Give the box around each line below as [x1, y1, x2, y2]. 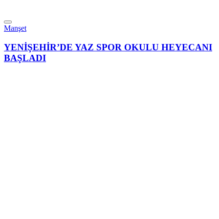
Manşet [4, 23, 26, 32]
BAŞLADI [4, 52, 46, 63]
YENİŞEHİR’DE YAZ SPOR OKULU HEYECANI [4, 42, 212, 52]
